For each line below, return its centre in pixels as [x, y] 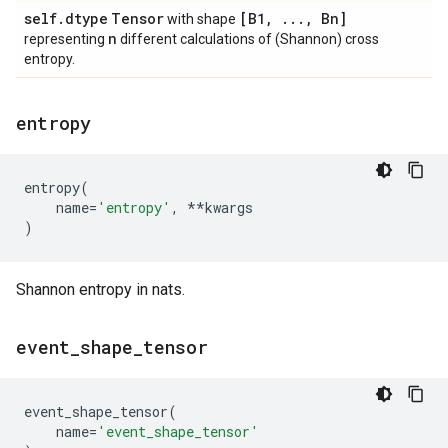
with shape [201, 19]
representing [66, 39]
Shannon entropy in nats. [100, 289]
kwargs [229, 207]
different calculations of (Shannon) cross [248, 39]
